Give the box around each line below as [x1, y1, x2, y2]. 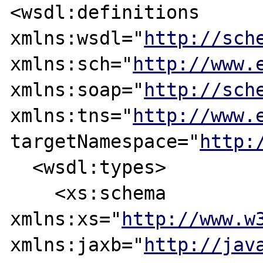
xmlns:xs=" [10, 208, 122, 230]
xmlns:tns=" [10, 104, 133, 126]
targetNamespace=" [10, 130, 200, 152]
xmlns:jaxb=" [10, 234, 144, 255]
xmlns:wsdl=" [10, 27, 144, 49]
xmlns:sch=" [10, 53, 133, 75]
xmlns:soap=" [10, 79, 144, 100]
